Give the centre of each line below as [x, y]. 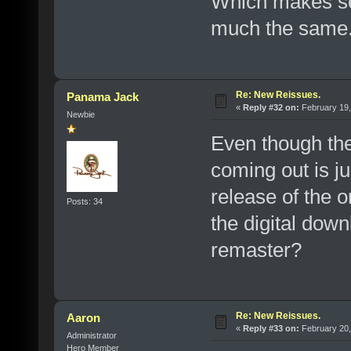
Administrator [91, 335]
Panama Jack [103, 96]
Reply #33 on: [271, 328]
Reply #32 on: [271, 107]
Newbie [80, 114]
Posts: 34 [84, 202]
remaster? [256, 250]
